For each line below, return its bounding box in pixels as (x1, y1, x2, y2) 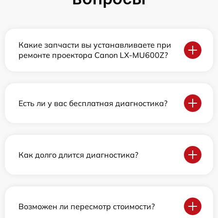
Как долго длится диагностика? (18, 149, 138, 160)
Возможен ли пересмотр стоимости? (18, 201, 155, 211)
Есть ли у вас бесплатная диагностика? (18, 98, 167, 108)
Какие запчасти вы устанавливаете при (18, 40, 171, 50)
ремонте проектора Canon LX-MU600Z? (18, 50, 168, 60)
